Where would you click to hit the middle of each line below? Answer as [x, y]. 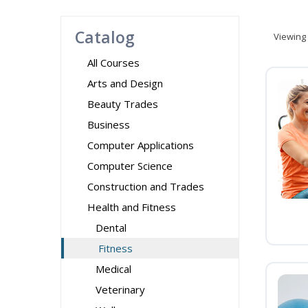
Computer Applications [141, 145]
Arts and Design [125, 83]
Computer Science [130, 166]
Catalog [105, 37]
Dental [111, 228]
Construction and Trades [146, 186]
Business [109, 124]
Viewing [290, 36]
